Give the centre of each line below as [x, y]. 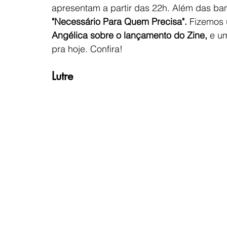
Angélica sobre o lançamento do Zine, [129, 35]
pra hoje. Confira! [87, 49]
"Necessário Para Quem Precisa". [121, 21]
